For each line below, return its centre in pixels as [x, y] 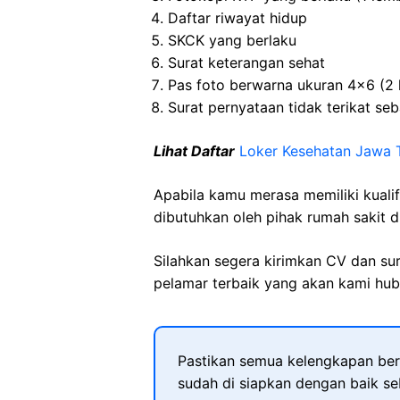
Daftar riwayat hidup [237, 18]
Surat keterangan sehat [246, 62]
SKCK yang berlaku [232, 40]
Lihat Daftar [194, 151]
